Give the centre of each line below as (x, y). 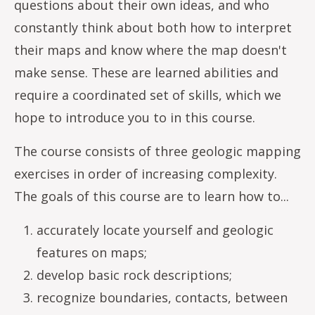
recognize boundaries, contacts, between (162, 297)
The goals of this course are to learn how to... (152, 196)
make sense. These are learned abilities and (146, 72)
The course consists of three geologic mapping (157, 151)
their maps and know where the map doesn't (150, 50)
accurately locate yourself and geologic (155, 230)
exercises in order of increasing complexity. (146, 174)
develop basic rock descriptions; (134, 275)
